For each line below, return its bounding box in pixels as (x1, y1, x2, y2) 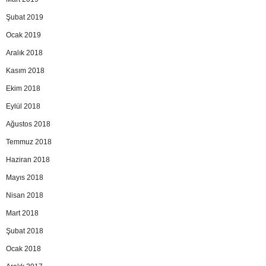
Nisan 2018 (6, 191, 43, 199)
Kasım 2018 (6, 66, 45, 75)
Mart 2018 (6, 208, 39, 217)
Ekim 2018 (6, 84, 40, 93)
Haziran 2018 (6, 155, 50, 164)
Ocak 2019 (6, 30, 41, 39)
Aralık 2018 (6, 48, 43, 57)
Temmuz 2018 (6, 137, 52, 146)
